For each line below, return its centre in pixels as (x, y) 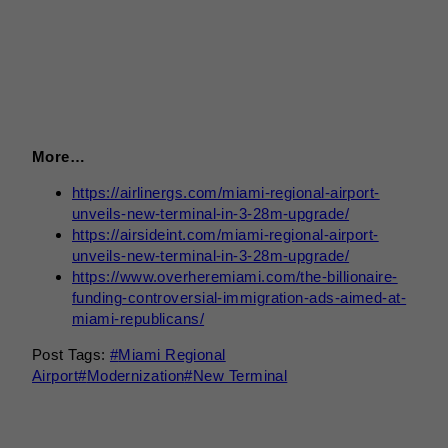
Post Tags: (71, 354)
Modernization (135, 375)
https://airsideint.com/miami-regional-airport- (225, 234)
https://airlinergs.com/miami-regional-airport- (226, 192)
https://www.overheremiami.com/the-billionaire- (235, 276)
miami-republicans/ (138, 318)
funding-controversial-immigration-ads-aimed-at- (239, 297)
